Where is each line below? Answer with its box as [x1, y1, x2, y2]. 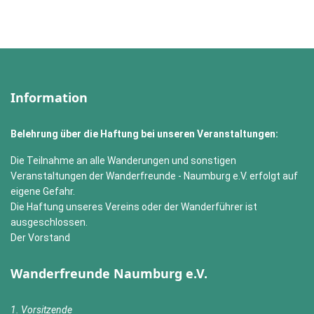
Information [11, 89, 88, 106]
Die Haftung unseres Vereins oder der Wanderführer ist [11, 201, 257, 212]
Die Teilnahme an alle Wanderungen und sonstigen [11, 155, 236, 166]
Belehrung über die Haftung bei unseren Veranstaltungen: [11, 128, 278, 139]
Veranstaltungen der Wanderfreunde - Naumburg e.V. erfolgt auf [11, 170, 298, 182]
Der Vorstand [11, 232, 70, 243]
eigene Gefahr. [11, 186, 75, 197]
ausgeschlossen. [11, 217, 88, 228]
